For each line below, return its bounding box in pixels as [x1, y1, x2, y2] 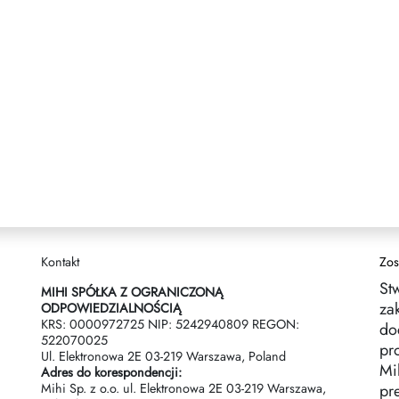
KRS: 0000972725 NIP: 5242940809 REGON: [41, 315, 299, 333]
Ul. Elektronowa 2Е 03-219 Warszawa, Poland [41, 347, 286, 365]
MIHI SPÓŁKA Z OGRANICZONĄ [41, 283, 224, 301]
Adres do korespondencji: [41, 363, 182, 381]
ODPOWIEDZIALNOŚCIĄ [41, 299, 182, 317]
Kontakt [41, 253, 79, 271]
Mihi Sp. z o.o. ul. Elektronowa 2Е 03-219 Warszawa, [41, 379, 326, 397]
